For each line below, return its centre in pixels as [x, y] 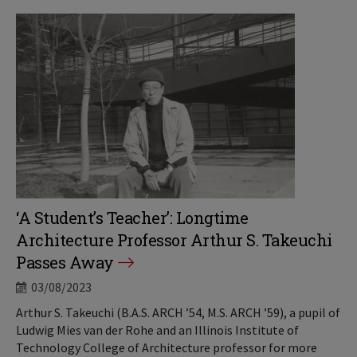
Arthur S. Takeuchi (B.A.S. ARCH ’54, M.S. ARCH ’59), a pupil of [178, 312]
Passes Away [65, 262]
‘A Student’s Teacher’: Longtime [132, 218]
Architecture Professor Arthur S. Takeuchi [174, 240]
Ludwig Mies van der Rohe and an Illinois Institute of [157, 330]
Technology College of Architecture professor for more [167, 347]
